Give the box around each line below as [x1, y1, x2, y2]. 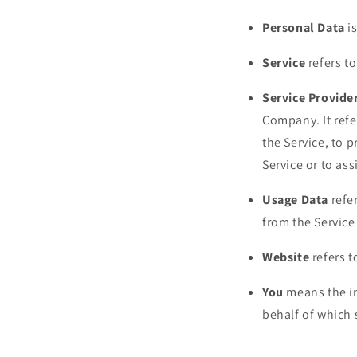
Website [262, 248, 310, 265]
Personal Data [262, 18, 345, 36]
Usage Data [262, 190, 328, 208]
